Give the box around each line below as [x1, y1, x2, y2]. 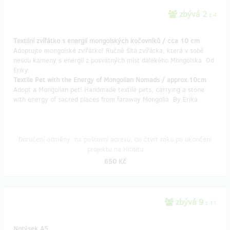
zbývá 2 [177, 9, 209, 20]
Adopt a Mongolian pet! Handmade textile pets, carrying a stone [13, 85, 204, 94]
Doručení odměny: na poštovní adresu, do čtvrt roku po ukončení [18, 135, 212, 144]
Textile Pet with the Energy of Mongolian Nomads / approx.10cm [13, 75, 206, 84]
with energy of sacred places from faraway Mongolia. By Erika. [13, 95, 200, 104]
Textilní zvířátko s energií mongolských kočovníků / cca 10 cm [13, 36, 200, 45]
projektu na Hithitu [87, 145, 143, 154]
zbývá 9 [174, 197, 205, 207]
